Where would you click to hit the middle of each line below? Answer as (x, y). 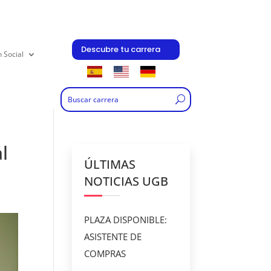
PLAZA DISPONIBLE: (126, 220)
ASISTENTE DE (113, 237)
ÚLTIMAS (110, 164)
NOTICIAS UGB (126, 181)
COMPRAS (105, 253)
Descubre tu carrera (121, 49)
